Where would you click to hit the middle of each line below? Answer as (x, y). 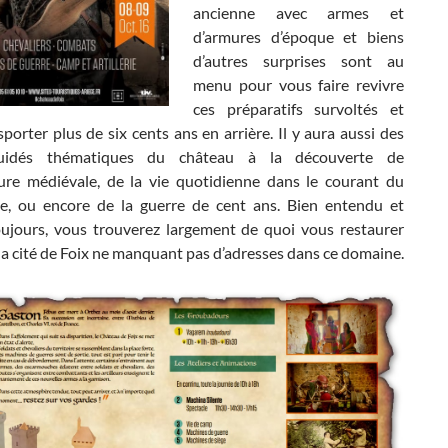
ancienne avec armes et (298, 12)
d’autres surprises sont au (298, 60)
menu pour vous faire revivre (298, 84)
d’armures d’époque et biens (298, 36)
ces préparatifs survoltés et (298, 108)
